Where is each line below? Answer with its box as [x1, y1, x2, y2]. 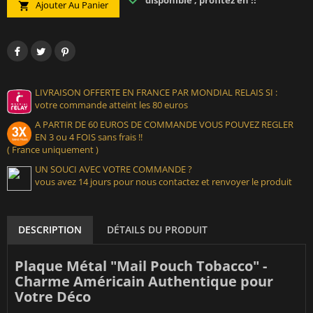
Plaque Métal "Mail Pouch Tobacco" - [15, 256, 267, 276]
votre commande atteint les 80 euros [35, 99, 188, 112]
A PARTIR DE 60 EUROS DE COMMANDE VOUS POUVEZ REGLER [35, 118, 293, 131]
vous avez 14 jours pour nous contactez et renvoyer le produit [35, 175, 292, 189]
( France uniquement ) [7, 143, 99, 156]
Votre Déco [15, 287, 91, 307]
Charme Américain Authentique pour [15, 272, 273, 291]
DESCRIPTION [18, 223, 82, 237]
